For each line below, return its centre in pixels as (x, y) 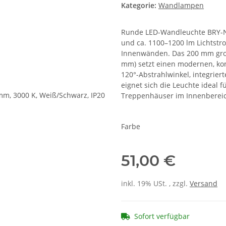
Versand (204, 184)
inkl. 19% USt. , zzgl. (155, 184)
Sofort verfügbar (162, 216)
